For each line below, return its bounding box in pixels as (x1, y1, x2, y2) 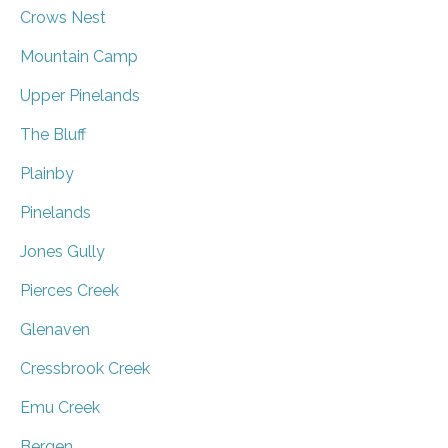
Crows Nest (20, 7, 106, 27)
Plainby (20, 163, 74, 183)
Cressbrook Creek (20, 358, 150, 378)
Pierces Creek (20, 280, 119, 300)
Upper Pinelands (20, 85, 140, 105)
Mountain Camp (20, 46, 138, 66)
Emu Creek (20, 397, 100, 417)
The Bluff (20, 124, 86, 144)
